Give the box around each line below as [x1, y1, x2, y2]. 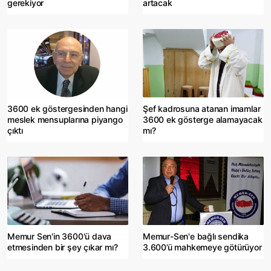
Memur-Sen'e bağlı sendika [143, 231, 249, 242]
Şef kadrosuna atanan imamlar [143, 103, 261, 114]
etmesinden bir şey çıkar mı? [7, 242, 118, 253]
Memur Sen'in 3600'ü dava [7, 231, 112, 242]
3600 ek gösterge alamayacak [143, 114, 263, 125]
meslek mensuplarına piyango [7, 114, 123, 125]
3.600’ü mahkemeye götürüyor [143, 242, 262, 253]
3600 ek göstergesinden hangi [7, 103, 128, 114]
